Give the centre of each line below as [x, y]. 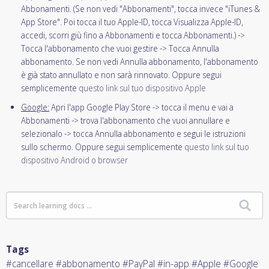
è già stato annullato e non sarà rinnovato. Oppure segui [121, 75]
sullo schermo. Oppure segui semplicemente [103, 147]
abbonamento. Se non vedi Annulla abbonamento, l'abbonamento [140, 62]
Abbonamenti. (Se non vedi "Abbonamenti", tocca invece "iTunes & [141, 9]
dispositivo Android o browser [74, 160]
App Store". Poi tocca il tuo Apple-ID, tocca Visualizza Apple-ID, [132, 22]
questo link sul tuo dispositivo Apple [142, 88]
